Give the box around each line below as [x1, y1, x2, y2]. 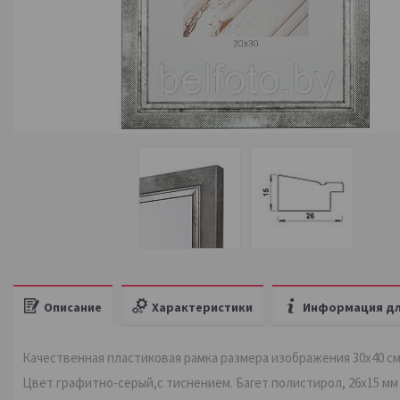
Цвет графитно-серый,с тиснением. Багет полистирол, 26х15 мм [22, 374, 398, 391]
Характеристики [152, 298, 253, 315]
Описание [44, 298, 102, 315]
